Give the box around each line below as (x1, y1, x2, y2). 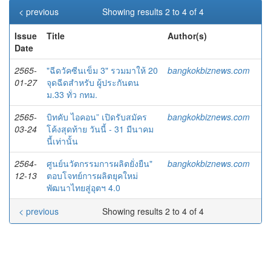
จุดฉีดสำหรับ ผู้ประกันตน (47, 76, 139, 88)
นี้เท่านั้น (47, 135, 78, 147)
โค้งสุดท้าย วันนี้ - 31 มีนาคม (47, 123, 154, 135)
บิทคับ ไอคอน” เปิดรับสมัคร (47, 111, 147, 123)
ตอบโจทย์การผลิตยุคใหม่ (47, 169, 138, 181)
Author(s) (168, 30, 207, 42)
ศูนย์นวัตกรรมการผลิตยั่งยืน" (47, 157, 152, 169)
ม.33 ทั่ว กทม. (47, 88, 97, 100)
